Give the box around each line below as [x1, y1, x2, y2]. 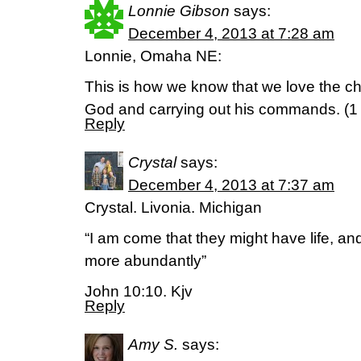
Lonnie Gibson [128, 2, 230, 19]
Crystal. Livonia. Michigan [85, 199, 262, 216]
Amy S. [128, 336, 178, 353]
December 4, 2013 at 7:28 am [128, 25, 334, 42]
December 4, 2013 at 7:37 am [128, 176, 334, 193]
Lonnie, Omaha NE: [85, 48, 222, 64]
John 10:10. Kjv [85, 283, 193, 300]
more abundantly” [85, 252, 206, 269]
